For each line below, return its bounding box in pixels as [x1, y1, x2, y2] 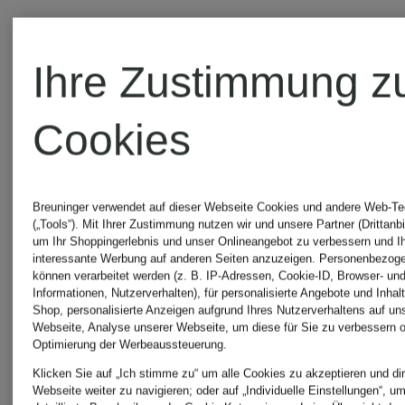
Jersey [72, 14, 177, 52]
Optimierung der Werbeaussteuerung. [33, 337, 228, 352]
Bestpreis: [244, 107, 388, 140]
